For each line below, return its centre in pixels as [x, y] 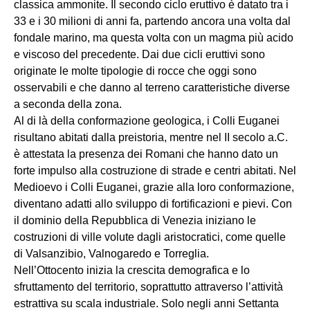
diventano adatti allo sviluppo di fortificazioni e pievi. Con [153, 204]
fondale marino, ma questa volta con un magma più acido [154, 38]
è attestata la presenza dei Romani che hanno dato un [146, 154]
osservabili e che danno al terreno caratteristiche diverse [152, 88]
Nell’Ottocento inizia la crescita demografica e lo [132, 271]
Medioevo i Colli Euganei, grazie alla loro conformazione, [154, 188]
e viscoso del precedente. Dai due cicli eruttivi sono [139, 55]
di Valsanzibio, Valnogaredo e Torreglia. [111, 254]
